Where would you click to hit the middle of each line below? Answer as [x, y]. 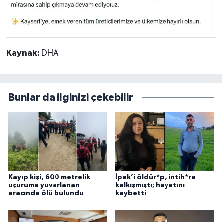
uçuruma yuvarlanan [44, 185]
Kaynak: [24, 53]
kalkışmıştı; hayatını [150, 185]
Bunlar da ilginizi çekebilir [71, 98]
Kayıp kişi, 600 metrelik [49, 177]
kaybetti [131, 193]
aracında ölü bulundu [46, 193]
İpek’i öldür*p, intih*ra [155, 177]
